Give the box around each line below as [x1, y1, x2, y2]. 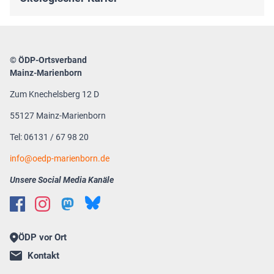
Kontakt [28, 250, 59, 261]
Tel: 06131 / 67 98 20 [10, 131, 89, 142]
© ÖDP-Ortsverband [10, 54, 87, 65]
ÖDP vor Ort [18, 231, 67, 243]
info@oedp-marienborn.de [10, 153, 109, 163]
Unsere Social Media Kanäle [10, 174, 114, 185]
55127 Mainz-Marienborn [10, 110, 106, 120]
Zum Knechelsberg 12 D [10, 89, 99, 99]
